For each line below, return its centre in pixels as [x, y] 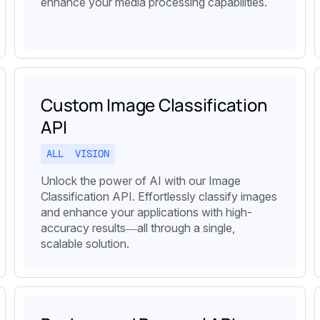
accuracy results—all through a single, [138, 227]
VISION [92, 154]
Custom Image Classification [154, 105]
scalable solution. [85, 243]
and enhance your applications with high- [146, 212]
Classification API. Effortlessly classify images [159, 196]
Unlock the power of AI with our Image [141, 180]
